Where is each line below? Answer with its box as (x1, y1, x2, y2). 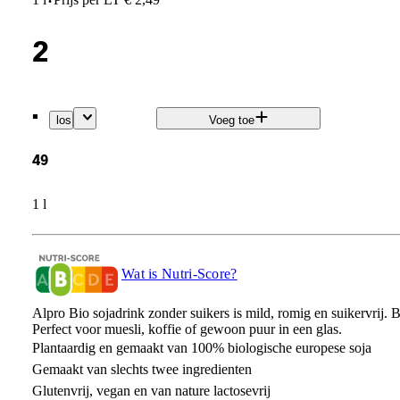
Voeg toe (208, 113, 254, 128)
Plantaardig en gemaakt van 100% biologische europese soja (31, 339, 371, 355)
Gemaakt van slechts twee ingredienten (31, 361, 252, 377)
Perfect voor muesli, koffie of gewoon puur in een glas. (31, 321, 342, 337)
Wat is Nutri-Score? (121, 265, 237, 281)
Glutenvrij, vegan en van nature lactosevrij (31, 382, 271, 398)
